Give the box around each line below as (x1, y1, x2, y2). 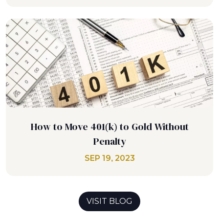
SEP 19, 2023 (84, 153, 135, 162)
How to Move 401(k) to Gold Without (30, 121, 189, 132)
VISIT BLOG (87, 197, 132, 205)
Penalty (93, 135, 126, 147)
